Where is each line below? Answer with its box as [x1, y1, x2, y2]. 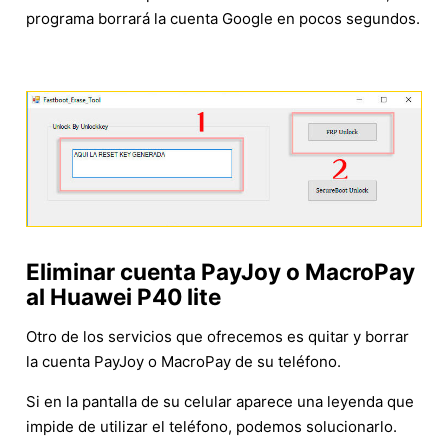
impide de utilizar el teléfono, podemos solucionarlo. [26, 417, 397, 437]
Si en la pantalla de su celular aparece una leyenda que [26, 392, 414, 412]
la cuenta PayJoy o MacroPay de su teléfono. [26, 352, 341, 372]
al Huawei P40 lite [26, 283, 221, 311]
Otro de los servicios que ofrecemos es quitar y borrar [26, 327, 409, 347]
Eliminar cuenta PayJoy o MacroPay [26, 258, 415, 286]
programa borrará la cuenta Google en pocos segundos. [26, 9, 420, 29]
